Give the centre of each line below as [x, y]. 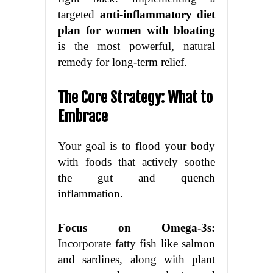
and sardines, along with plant [136, 260]
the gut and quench [136, 178]
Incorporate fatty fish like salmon [136, 244]
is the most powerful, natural [136, 46]
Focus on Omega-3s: [136, 228]
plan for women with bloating [136, 30]
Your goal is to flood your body [136, 146]
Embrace [83, 117]
